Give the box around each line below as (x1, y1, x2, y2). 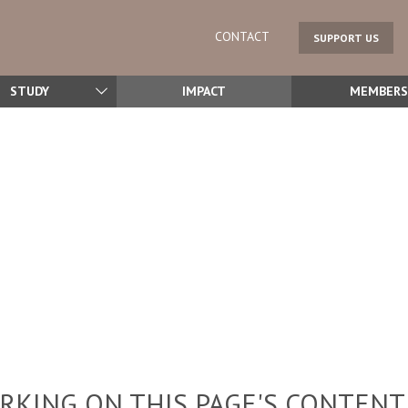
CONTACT (215, 28, 270, 46)
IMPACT (182, 82, 226, 99)
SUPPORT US (313, 30, 379, 45)
